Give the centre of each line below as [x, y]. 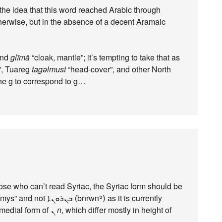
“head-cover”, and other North [118, 69]
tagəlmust [49, 69]
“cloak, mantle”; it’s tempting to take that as [105, 57]
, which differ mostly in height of [116, 210]
